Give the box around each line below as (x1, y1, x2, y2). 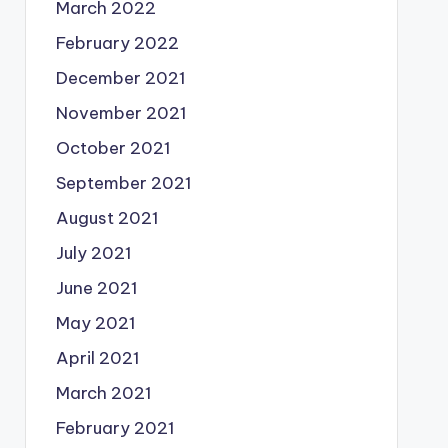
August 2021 (55, 207, 159, 229)
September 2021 (55, 172, 192, 194)
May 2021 (55, 312, 136, 334)
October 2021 (55, 137, 171, 159)
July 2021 (55, 242, 132, 264)
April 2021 (55, 347, 140, 369)
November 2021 (55, 102, 187, 124)
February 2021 (55, 417, 175, 439)
